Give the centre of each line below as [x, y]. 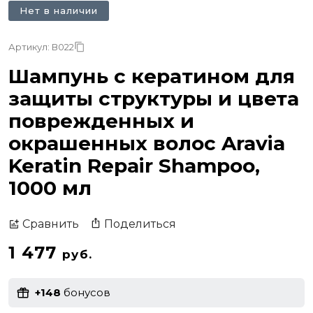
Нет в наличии [59, 10]
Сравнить [51, 224]
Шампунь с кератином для [152, 76]
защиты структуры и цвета [154, 98]
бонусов [86, 293]
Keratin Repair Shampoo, [134, 165]
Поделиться [140, 224]
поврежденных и [101, 121]
